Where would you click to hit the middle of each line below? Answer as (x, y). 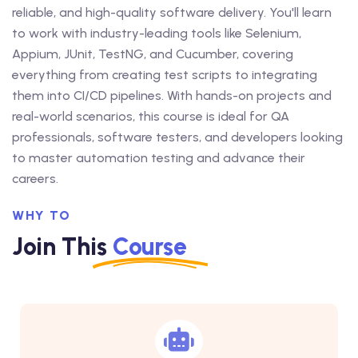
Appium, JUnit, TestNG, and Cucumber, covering (153, 54)
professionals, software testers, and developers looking (177, 137)
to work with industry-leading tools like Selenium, (157, 33)
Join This (62, 246)
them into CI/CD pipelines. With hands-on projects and (172, 95)
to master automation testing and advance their (159, 157)
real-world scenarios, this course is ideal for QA (151, 116)
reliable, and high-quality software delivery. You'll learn (172, 12)
